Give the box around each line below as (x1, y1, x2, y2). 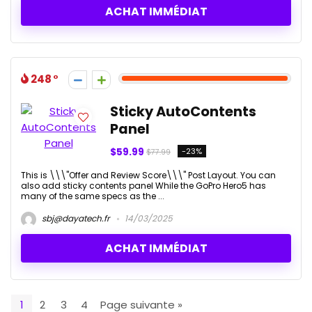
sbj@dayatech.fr (40, 212, 109, 225)
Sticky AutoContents (110, 102, 256, 121)
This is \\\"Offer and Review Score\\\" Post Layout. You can (21, 169, 276, 181)
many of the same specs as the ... (21, 189, 164, 202)
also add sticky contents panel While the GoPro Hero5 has (21, 179, 266, 192)
